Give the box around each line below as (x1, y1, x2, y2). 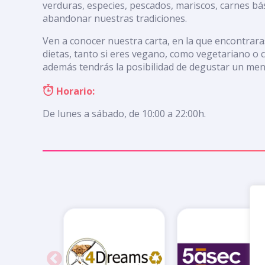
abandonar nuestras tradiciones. (43, 11, 187, 25)
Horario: (54, 84, 95, 98)
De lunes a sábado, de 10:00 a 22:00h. (43, 106, 206, 120)
